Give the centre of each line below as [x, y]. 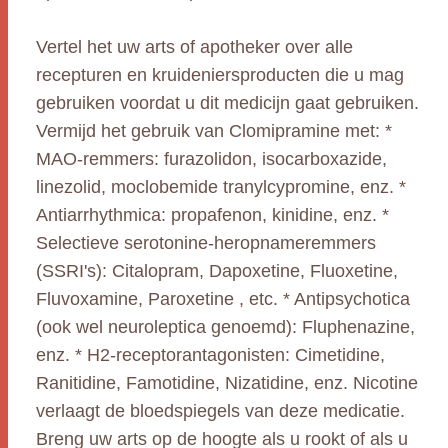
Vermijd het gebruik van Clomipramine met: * [214, 131]
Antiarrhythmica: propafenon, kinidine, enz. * [212, 215]
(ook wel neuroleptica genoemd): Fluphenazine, [225, 327]
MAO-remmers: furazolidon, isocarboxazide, [211, 159]
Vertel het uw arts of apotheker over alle [194, 47]
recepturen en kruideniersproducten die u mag [220, 75]
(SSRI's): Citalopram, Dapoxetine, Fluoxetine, [217, 271]
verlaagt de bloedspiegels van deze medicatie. [220, 411]
